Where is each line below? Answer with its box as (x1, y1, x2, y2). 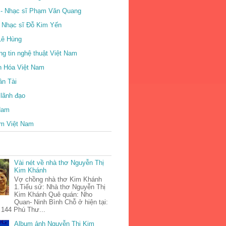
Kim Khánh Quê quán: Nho (14, 191, 93, 199)
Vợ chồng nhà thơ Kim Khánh (14, 176, 102, 184)
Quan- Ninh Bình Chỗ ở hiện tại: (14, 198, 108, 206)
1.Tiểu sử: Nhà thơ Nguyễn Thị (14, 183, 106, 191)
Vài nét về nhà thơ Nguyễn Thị (14, 159, 104, 167)
